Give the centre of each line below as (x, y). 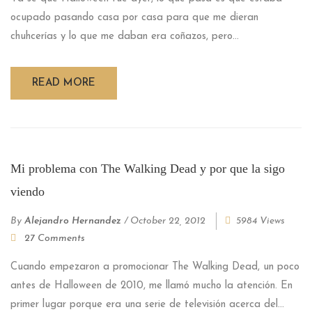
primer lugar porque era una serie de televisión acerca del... (147, 304)
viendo (28, 191)
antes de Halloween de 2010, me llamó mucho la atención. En (151, 286)
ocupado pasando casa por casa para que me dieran (134, 17)
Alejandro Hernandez (73, 221)
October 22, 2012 (168, 221)
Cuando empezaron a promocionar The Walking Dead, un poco (155, 267)
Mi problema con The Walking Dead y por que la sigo (148, 168)
